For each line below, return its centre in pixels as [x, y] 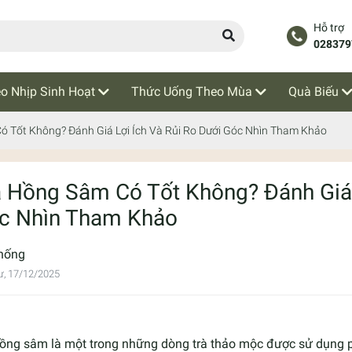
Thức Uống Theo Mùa [192, 91]
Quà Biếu [313, 91]
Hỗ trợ [328, 27]
